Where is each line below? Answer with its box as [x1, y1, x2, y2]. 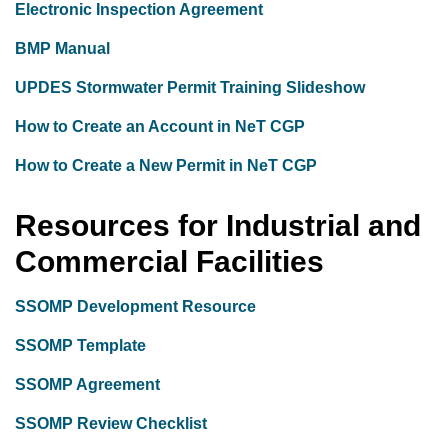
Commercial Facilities [15, 245, 324, 278]
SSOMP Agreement [15, 376, 164, 393]
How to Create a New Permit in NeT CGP [15, 157, 317, 174]
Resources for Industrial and [15, 209, 421, 242]
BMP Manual [15, 40, 114, 57]
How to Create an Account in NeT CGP [15, 118, 309, 135]
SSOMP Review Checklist [15, 415, 211, 432]
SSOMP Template [15, 337, 146, 354]
